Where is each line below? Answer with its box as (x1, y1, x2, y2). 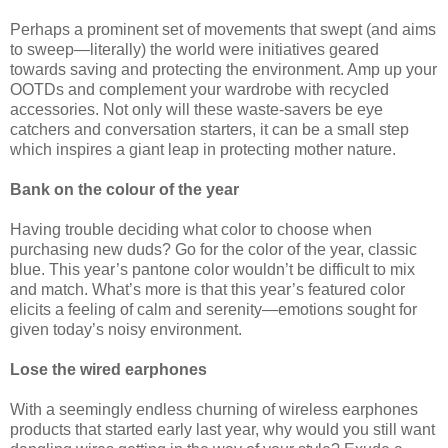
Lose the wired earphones (10, 360, 207, 378)
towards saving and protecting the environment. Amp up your (10, 60, 437, 78)
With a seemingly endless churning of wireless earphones (10, 400, 418, 418)
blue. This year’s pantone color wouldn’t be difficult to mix (10, 260, 415, 278)
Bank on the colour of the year (10, 180, 239, 198)
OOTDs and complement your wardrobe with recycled (10, 80, 389, 98)
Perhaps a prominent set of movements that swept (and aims (10, 20, 436, 38)
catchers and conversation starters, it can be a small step (10, 120, 409, 138)
